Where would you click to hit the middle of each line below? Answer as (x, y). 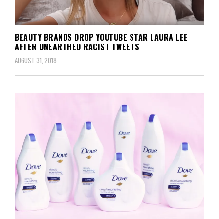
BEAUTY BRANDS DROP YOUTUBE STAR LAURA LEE (101, 37)
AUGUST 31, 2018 (36, 60)
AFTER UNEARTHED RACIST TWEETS (77, 47)
